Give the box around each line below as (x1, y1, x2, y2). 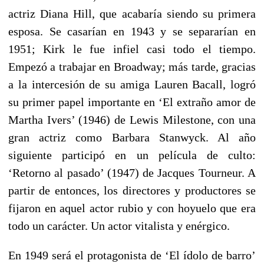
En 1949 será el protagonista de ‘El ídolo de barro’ (8, 248, 256, 262)
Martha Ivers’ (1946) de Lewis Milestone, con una (8, 113, 256, 126)
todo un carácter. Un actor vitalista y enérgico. (8, 219, 230, 232)
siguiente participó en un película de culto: (8, 148, 256, 161)
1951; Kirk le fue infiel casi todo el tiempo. (8, 42, 256, 55)
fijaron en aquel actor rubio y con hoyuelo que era (8, 201, 256, 214)
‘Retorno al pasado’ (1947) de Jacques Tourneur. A (8, 166, 256, 179)
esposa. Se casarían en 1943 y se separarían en (8, 24, 256, 38)
